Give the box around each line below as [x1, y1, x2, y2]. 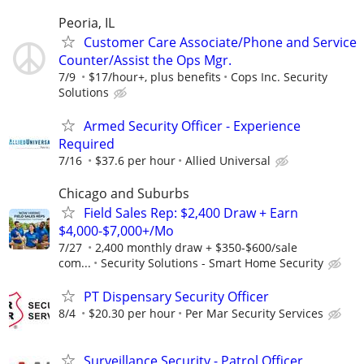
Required [58, 135, 115, 154]
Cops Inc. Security [231, 69, 327, 85]
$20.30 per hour [89, 305, 175, 321]
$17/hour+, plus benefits [89, 69, 221, 85]
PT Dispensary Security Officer [84, 287, 269, 305]
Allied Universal [185, 153, 271, 169]
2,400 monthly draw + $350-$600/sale [95, 239, 297, 255]
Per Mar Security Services [185, 305, 323, 321]
